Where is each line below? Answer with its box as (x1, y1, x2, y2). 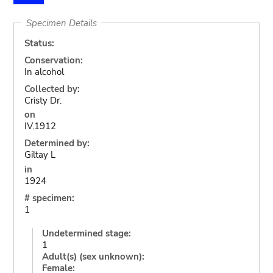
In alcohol (24, 65, 64, 78)
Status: (24, 37, 54, 49)
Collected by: (24, 82, 80, 95)
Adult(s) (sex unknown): (41, 250, 144, 263)
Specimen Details (26, 16, 97, 29)
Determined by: (24, 137, 90, 149)
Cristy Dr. (24, 94, 62, 107)
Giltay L (24, 149, 55, 161)
